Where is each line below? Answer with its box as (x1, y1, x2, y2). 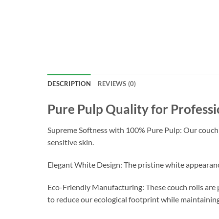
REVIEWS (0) (97, 80, 136, 88)
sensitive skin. (47, 137, 94, 147)
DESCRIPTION (47, 80, 91, 88)
